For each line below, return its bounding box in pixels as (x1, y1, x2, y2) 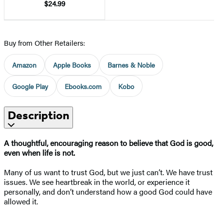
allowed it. (4, 195, 38, 207)
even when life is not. (4, 146, 75, 158)
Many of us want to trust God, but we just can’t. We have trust (4, 166, 213, 178)
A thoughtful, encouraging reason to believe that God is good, (4, 137, 213, 148)
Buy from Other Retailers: (4, 37, 85, 48)
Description (8, 108, 69, 122)
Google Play (12, 81, 48, 91)
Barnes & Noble (108, 59, 155, 70)
